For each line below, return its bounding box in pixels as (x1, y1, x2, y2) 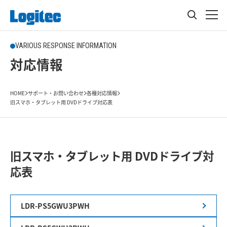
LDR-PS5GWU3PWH (21, 200, 90, 211)
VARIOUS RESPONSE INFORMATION (15, 42, 117, 50)
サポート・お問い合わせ (28, 89, 84, 97)
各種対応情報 (87, 89, 117, 97)
